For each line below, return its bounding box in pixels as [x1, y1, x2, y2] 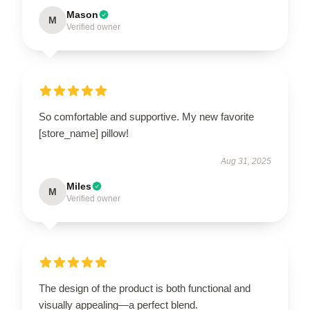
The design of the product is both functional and [39, 282, 250, 294]
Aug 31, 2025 [221, 156, 271, 166]
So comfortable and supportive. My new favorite [39, 111, 254, 122]
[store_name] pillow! [39, 127, 129, 139]
